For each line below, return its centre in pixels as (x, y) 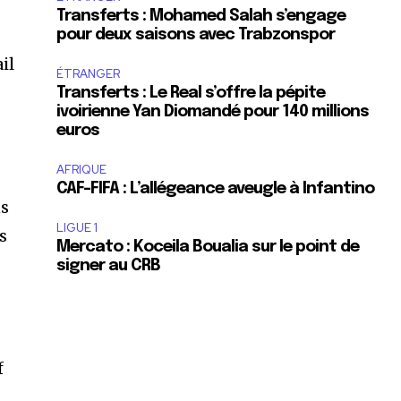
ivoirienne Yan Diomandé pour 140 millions (213, 111)
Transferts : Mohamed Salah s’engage (201, 16)
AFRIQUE (82, 169)
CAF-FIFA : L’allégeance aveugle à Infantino (216, 188)
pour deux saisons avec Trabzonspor (196, 34)
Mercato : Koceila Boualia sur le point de (208, 247)
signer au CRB (109, 265)
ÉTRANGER (89, 73)
